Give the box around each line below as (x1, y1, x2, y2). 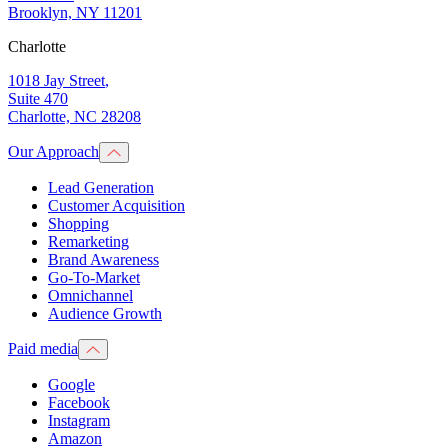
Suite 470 (8, 89, 68, 107)
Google (48, 375, 95, 393)
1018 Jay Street (8, 71, 105, 89)
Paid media (8, 339, 78, 357)
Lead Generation (48, 178, 154, 196)
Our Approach (8, 142, 99, 160)
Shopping (48, 214, 109, 232)
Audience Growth (48, 304, 162, 322)
